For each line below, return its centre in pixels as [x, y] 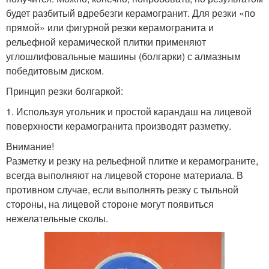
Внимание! [30, 147]
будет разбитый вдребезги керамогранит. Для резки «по [131, 13]
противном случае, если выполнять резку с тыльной [122, 190]
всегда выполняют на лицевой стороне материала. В [125, 175]
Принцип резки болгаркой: [65, 91]
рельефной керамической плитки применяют [106, 42]
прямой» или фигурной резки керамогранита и [110, 28]
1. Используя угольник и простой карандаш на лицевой [129, 112]
